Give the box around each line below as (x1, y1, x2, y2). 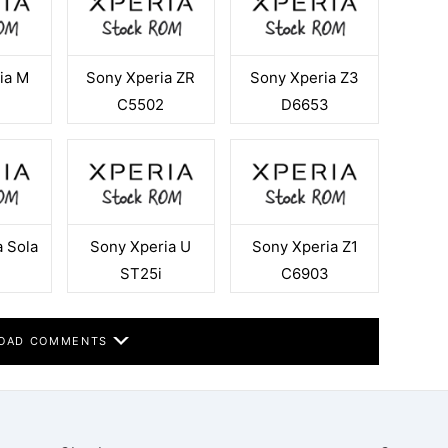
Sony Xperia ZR (86, 67, 196, 87)
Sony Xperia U (90, 236, 192, 256)
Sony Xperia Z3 (250, 67, 360, 87)
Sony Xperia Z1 (251, 236, 358, 256)
